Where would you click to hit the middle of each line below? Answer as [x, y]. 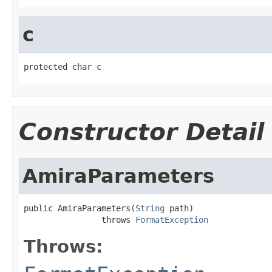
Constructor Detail [141, 132]
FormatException [172, 219]
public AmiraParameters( [80, 208]
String [150, 208]
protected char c [63, 66]
